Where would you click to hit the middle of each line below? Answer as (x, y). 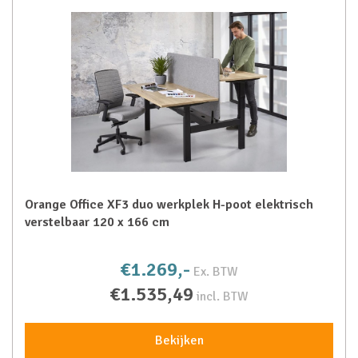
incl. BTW (223, 296)
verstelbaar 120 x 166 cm (97, 222)
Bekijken (179, 340)
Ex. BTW (216, 272)
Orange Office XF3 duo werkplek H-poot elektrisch (169, 205)
